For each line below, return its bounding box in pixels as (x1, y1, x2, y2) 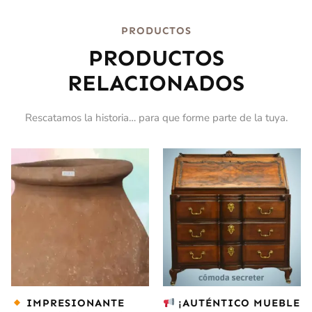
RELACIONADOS (68, 69, 244, 96)
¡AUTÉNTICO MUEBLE (175, 297, 301, 310)
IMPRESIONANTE (23, 297, 125, 310)
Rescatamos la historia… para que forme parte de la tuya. (24, 110, 288, 125)
